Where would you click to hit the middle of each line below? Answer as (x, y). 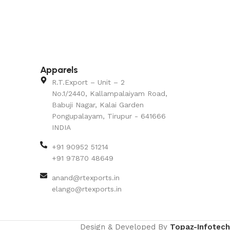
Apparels (59, 70)
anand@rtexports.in (85, 177)
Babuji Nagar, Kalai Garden (98, 104)
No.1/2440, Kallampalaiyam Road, (109, 93)
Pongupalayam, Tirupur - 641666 (109, 116)
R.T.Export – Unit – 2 (88, 82)
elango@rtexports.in (87, 189)
